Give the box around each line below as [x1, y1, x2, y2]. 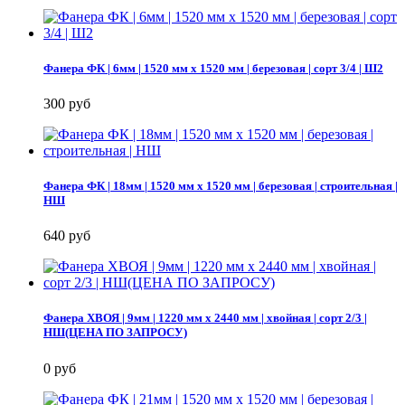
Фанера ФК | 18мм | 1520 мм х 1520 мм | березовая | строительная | [43, 179, 398, 193]
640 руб [43, 228, 90, 244]
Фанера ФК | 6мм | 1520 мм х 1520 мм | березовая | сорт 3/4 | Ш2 [43, 61, 383, 75]
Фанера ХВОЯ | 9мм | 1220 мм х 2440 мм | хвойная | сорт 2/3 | [43, 311, 367, 325]
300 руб [43, 95, 90, 111]
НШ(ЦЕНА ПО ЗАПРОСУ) [43, 325, 187, 340]
